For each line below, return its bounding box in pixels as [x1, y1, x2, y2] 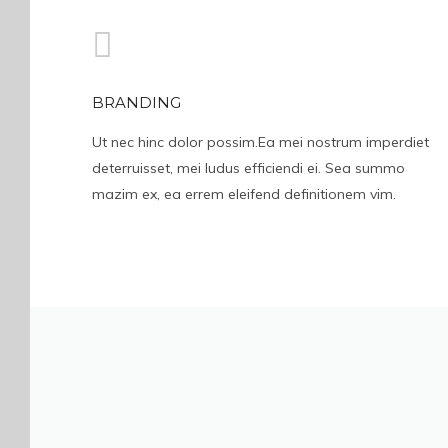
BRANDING [92, 93, 181, 112]
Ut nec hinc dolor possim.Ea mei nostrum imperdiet [92, 133, 429, 151]
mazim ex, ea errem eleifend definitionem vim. [92, 185, 396, 203]
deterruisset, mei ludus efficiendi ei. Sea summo [92, 159, 405, 177]
